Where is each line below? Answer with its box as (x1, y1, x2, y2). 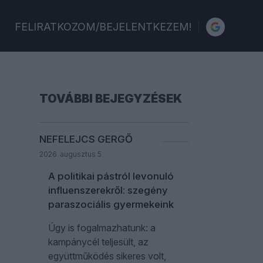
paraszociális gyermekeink (48, 198, 174, 210)
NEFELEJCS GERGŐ (39, 133, 133, 145)
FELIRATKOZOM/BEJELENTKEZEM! (14, 21, 191, 33)
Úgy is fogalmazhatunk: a (48, 222, 156, 234)
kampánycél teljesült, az (48, 236, 149, 248)
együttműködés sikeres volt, (48, 250, 166, 262)
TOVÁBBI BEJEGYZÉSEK (39, 92, 182, 106)
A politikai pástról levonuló (48, 170, 174, 182)
